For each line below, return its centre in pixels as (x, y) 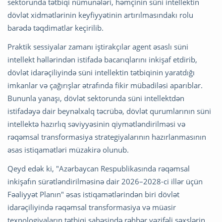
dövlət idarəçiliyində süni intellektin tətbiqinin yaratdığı (101, 72)
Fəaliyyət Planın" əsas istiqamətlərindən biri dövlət (93, 194)
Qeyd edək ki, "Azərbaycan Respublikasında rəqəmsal (99, 168)
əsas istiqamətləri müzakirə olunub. (69, 149)
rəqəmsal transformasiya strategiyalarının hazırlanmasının (107, 137)
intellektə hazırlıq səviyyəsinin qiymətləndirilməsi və (96, 124)
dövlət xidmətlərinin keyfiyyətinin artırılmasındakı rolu (100, 15)
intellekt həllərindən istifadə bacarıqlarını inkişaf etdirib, (102, 59)
